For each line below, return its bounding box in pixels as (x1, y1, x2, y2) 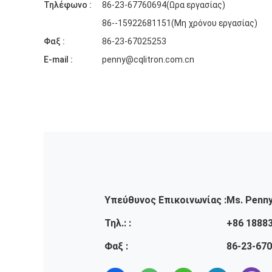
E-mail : (44, 55, 73, 64)
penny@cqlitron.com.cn (102, 55, 194, 64)
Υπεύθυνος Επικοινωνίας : (104, 194, 226, 206)
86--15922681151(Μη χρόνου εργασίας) (102, 18, 257, 28)
